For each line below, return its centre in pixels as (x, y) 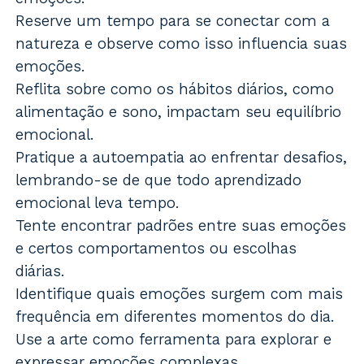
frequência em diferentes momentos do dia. (175, 317)
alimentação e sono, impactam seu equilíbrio (179, 112)
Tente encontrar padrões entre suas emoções (181, 226)
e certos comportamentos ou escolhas (156, 249)
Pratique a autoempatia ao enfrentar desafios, (182, 158)
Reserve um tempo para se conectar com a (173, 21)
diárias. (41, 271)
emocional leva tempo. (98, 203)
